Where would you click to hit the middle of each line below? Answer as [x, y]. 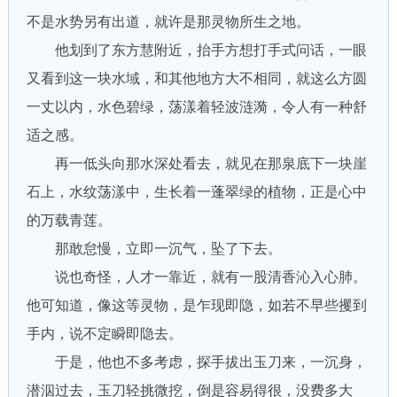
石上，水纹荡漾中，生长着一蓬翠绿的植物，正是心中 [196, 192]
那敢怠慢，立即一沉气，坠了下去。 [154, 249]
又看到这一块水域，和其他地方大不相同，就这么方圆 [196, 78]
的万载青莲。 [69, 220]
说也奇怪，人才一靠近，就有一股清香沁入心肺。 [196, 277]
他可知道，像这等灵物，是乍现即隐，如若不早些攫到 [196, 305]
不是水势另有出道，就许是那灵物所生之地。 [168, 22]
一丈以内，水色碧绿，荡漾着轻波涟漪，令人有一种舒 [196, 107]
